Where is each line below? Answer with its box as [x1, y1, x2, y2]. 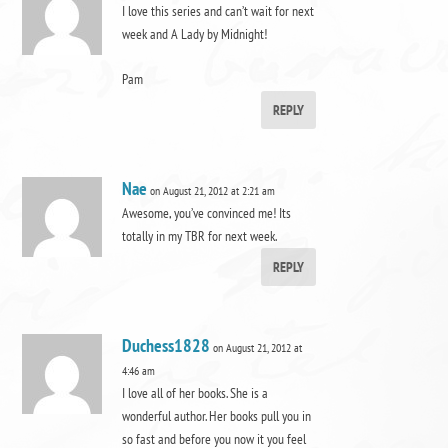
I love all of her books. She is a [122, 384, 269, 403]
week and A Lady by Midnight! [122, 24, 268, 43]
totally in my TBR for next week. [122, 227, 278, 246]
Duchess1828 [122, 334, 211, 358]
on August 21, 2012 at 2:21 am [150, 183, 276, 199]
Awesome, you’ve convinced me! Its [122, 204, 292, 223]
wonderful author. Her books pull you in [122, 407, 312, 426]
